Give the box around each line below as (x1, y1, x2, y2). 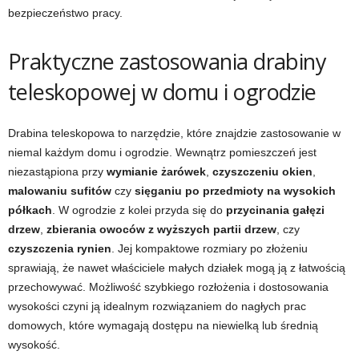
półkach (8, 204, 52, 216)
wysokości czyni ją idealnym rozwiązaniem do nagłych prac (8, 300, 306, 313)
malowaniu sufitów (8, 184, 111, 197)
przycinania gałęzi (226, 204, 325, 216)
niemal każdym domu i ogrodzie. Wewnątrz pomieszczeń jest (8, 146, 317, 159)
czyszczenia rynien (8, 242, 111, 255)
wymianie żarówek (107, 165, 206, 178)
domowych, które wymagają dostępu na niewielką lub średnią (8, 319, 318, 332)
